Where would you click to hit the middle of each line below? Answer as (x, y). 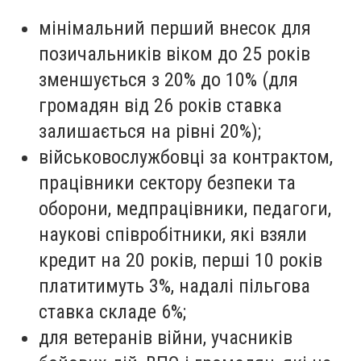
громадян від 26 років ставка (160, 105)
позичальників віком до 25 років (174, 54)
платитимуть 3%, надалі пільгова (174, 286)
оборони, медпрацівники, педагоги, (185, 208)
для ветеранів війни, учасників (166, 337)
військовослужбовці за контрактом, (186, 157)
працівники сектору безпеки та (167, 183)
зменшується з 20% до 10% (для (168, 79)
